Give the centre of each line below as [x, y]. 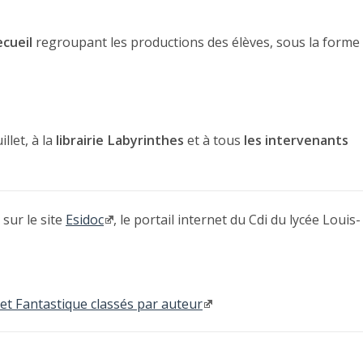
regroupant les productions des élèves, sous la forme [196, 43]
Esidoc [85, 220]
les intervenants [296, 141]
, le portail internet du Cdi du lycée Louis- [237, 220]
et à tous [214, 141]
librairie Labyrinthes [120, 141]
